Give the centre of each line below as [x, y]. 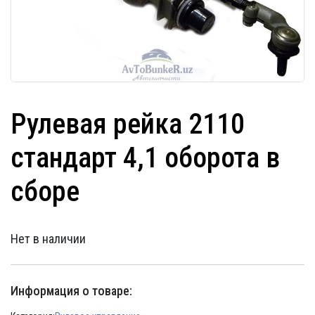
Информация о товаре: [71, 290]
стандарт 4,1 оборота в [145, 157]
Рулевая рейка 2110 [128, 124]
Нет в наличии [48, 238]
